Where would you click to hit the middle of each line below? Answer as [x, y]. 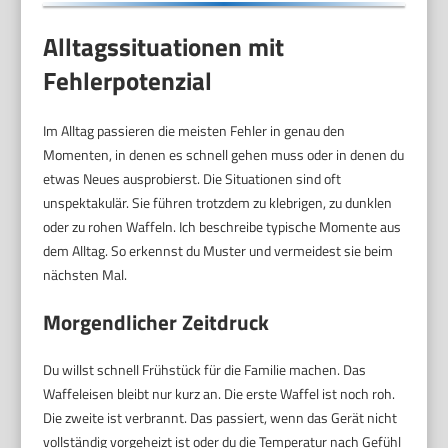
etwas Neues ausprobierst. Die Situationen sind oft [192, 179]
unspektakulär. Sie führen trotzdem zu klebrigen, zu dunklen [218, 203]
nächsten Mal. [85, 275]
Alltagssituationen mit [164, 47]
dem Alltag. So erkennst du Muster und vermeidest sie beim [218, 251]
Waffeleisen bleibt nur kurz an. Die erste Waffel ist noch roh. [219, 394]
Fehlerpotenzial [128, 81]
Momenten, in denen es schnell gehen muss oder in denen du [224, 155]
